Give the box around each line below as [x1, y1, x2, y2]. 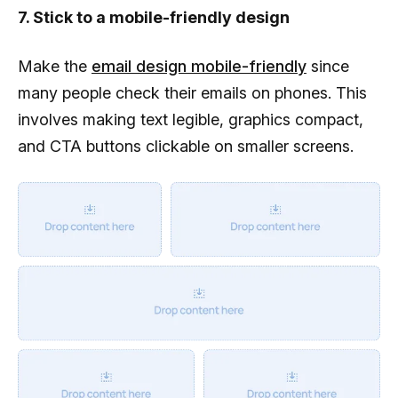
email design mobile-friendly [92, 56, 306, 76]
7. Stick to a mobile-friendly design [18, 7, 290, 27]
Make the [18, 56, 92, 76]
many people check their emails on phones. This [18, 83, 367, 102]
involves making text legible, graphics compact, [18, 109, 363, 129]
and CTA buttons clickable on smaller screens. [18, 136, 354, 155]
